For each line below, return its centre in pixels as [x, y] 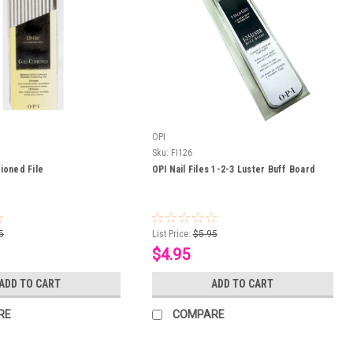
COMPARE [198, 315]
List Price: [171, 234]
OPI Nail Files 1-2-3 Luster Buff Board [234, 170]
